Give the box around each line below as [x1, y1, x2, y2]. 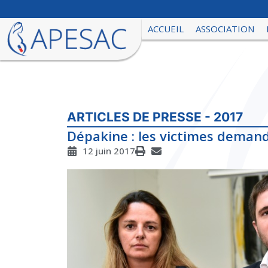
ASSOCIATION [196, 23, 255, 35]
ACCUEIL [148, 23, 184, 35]
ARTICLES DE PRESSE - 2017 [67, 109, 243, 125]
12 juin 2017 [83, 145, 136, 157]
